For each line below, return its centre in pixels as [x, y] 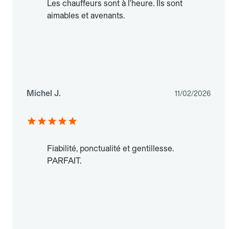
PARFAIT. [64, 161]
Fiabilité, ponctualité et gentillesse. [110, 149]
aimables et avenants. [86, 16]
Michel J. [44, 94]
